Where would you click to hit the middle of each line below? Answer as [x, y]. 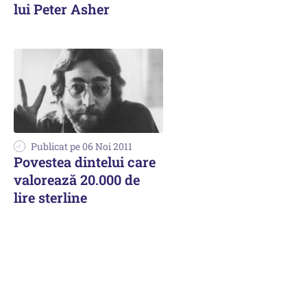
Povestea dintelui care [85, 161]
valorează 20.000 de [77, 179]
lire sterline [50, 197]
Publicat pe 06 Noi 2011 [82, 146]
